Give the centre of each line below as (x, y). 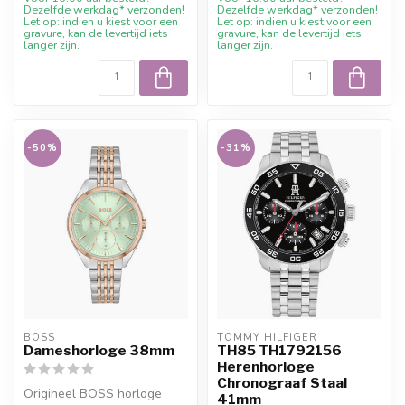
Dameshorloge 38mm (99, 351)
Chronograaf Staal (282, 383)
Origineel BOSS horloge (93, 394)
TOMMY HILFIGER (267, 338)
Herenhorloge (266, 367)
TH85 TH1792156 (279, 351)
